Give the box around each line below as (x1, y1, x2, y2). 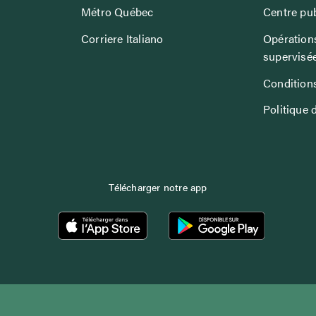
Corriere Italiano (80, 30, 164, 47)
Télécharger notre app (109, 179, 207, 194)
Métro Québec (80, 3, 154, 20)
